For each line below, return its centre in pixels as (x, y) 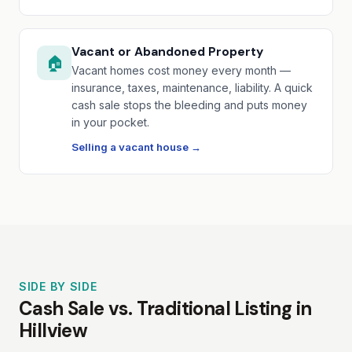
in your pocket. (110, 122)
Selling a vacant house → (136, 147)
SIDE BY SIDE (58, 287)
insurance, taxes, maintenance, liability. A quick (192, 87)
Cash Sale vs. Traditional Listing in (165, 309)
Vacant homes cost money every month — (181, 70)
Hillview (53, 331)
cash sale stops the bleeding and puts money (189, 104)
